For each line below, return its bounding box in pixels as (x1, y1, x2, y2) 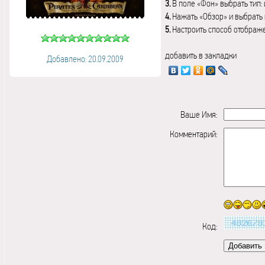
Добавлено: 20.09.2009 (47, 53, 124, 64)
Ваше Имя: (180, 109, 217, 120)
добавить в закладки (165, 50, 237, 61)
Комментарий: (169, 128, 217, 140)
